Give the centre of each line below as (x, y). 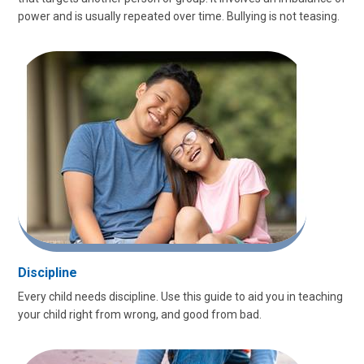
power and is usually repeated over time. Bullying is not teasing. (179, 16)
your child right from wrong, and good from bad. (140, 314)
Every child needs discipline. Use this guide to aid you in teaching (180, 297)
